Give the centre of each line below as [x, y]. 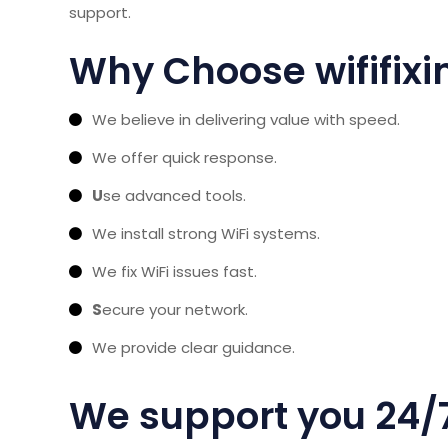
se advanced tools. [174, 195]
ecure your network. [175, 309]
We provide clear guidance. [193, 347]
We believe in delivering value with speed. [246, 119]
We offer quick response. [184, 157]
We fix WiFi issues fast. [174, 271]
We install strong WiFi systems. [206, 233]
